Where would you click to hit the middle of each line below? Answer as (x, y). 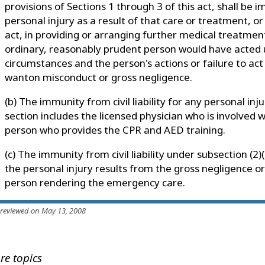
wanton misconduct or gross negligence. (98, 77)
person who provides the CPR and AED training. (115, 130)
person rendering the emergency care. (95, 182)
